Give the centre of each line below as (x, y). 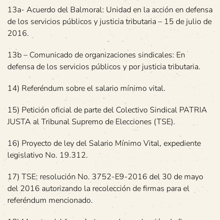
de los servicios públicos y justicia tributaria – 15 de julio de (110, 21)
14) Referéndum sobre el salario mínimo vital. (86, 88)
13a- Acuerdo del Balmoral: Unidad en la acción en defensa (110, 10)
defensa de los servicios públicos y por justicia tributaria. (104, 67)
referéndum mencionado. (50, 200)
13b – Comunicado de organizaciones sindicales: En (96, 55)
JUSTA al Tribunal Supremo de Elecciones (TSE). (91, 122)
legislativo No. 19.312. (48, 155)
